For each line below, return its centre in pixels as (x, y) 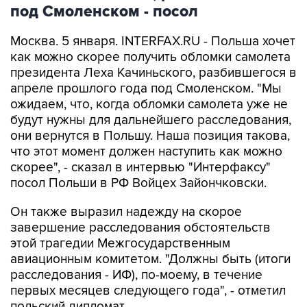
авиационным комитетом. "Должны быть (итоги (150, 259)
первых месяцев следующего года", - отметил (148, 291)
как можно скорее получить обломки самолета (150, 57)
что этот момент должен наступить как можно (146, 152)
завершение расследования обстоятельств (140, 228)
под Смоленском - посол (104, 12)
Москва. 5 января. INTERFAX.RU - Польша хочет (153, 41)
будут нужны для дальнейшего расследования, (151, 120)
